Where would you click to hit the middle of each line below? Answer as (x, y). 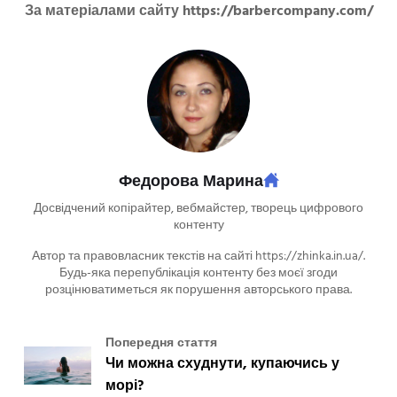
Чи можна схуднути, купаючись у (222, 364)
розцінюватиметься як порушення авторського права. (198, 290)
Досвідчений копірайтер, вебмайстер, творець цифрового (198, 208)
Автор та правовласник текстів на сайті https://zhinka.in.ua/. (198, 256)
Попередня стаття (161, 343)
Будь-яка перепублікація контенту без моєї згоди (198, 273)
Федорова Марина (191, 182)
